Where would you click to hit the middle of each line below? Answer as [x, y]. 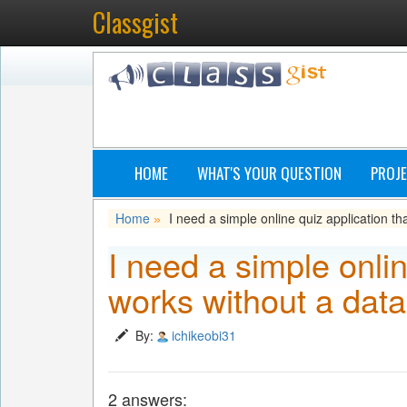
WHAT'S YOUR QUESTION [269, 173]
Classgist [135, 22]
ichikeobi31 [204, 335]
